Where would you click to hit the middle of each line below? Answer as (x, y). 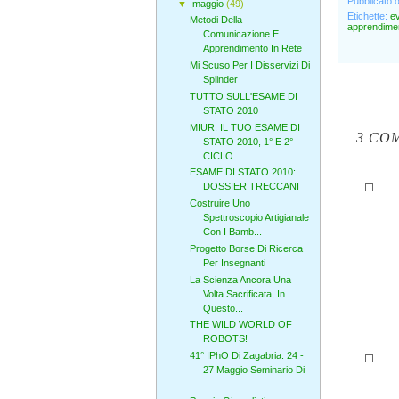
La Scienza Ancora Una (240, 279)
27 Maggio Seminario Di (253, 370)
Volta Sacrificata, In (244, 293)
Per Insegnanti (234, 262)
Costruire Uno (220, 204)
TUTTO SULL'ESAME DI (243, 96)
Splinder (220, 80)
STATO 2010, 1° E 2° (248, 141)
